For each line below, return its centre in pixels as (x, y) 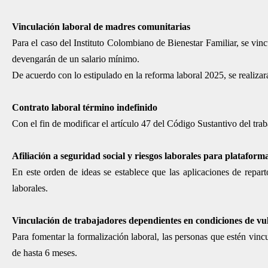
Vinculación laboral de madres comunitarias (101, 26)
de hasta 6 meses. (45, 252)
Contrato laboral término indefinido (85, 107)
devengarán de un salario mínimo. (76, 59)
